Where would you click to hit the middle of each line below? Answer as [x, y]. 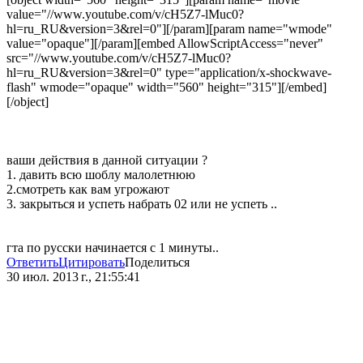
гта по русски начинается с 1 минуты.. [113, 248]
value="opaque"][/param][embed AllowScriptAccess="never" [165, 44]
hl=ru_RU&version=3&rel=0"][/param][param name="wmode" [169, 29]
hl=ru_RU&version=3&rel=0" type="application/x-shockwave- [169, 73]
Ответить [32, 263]
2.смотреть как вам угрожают [88, 190]
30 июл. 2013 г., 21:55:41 [73, 277]
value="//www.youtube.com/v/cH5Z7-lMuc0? [125, 15]
